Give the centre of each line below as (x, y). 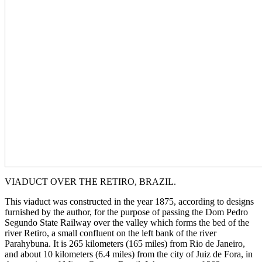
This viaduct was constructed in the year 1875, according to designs (129, 201)
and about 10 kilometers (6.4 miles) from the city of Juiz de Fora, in (129, 254)
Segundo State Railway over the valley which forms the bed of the (127, 222)
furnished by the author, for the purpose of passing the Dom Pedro (126, 212)
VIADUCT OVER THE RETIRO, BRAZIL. (90, 181)
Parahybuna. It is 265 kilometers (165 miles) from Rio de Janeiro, (125, 243)
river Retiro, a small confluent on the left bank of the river (111, 233)
